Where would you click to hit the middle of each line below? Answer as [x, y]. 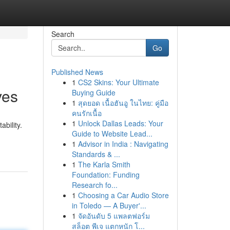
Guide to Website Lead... [112, 133]
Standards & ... [96, 154]
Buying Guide [93, 92]
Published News [77, 72]
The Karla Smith [104, 164]
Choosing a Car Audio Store [123, 195]
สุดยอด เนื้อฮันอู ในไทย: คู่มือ [123, 103]
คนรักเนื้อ [87, 113]
